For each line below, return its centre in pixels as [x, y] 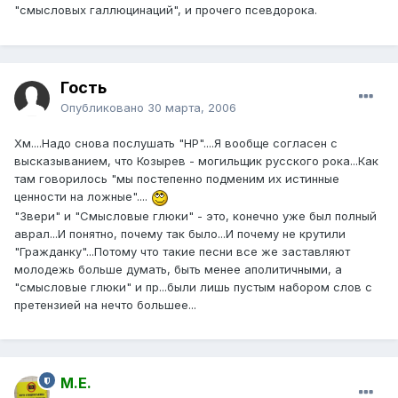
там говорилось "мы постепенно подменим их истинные [177, 179]
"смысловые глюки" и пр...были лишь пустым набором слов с [193, 287]
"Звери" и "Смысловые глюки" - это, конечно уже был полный [195, 215]
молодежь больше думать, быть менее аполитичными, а [178, 269]
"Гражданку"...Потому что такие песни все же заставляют [182, 251]
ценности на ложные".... [83, 197]
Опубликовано [104, 108]
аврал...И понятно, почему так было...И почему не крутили [180, 233]
